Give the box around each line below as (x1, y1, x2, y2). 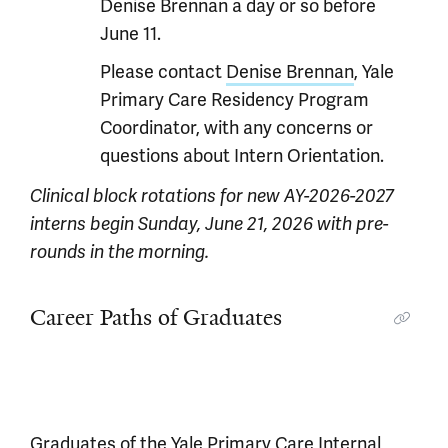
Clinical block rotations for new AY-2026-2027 (30, 185, 394, 207)
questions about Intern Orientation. (100, 145, 384, 167)
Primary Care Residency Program (100, 89, 369, 111)
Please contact (100, 61, 226, 83)
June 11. (100, 23, 161, 45)
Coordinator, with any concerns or (100, 117, 373, 139)
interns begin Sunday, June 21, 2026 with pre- (30, 213, 389, 235)
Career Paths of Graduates (30, 303, 282, 332)
